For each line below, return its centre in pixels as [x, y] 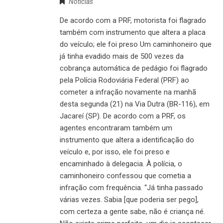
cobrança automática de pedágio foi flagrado [134, 68]
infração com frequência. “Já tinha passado [131, 188]
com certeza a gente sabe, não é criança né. [132, 212]
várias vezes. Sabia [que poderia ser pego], [129, 200]
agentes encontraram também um [116, 128]
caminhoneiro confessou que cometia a [125, 176]
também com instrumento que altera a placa [133, 33]
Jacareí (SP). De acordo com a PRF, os [123, 116]
